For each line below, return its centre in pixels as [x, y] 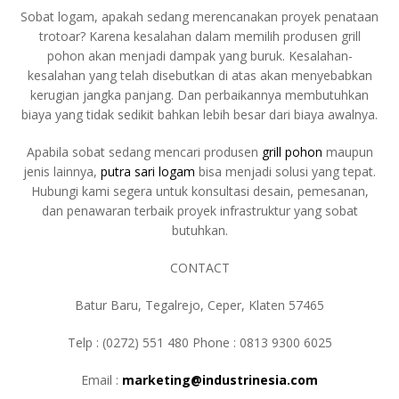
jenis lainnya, [62, 172]
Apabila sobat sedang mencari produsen [144, 152]
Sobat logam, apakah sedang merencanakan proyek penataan [199, 17]
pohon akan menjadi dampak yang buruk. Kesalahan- [199, 56]
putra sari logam [148, 172]
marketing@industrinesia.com [220, 380]
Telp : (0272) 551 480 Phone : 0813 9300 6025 [199, 343]
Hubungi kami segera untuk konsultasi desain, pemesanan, [199, 191]
